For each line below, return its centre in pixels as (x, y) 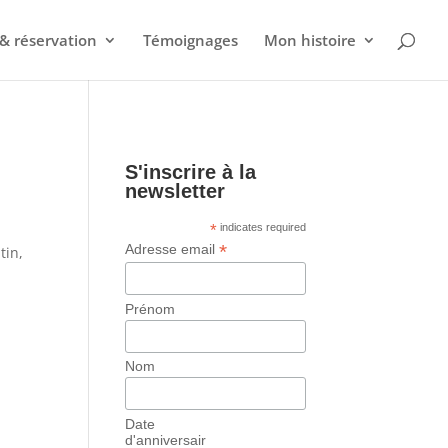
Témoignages (190, 40)
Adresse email (171, 249)
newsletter (174, 191)
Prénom (149, 308)
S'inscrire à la (190, 172)
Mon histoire (310, 40)
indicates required (262, 227)
